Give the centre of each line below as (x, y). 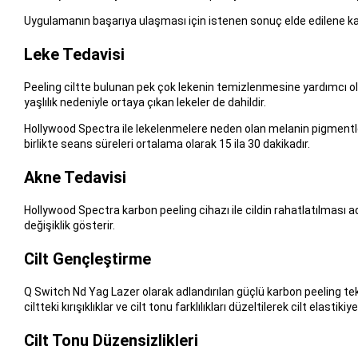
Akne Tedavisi (75, 177)
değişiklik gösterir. (69, 225)
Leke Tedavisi (74, 54)
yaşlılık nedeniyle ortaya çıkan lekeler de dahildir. (145, 102)
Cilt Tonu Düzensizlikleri (111, 340)
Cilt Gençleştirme (87, 259)
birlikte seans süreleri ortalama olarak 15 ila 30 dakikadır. (167, 143)
